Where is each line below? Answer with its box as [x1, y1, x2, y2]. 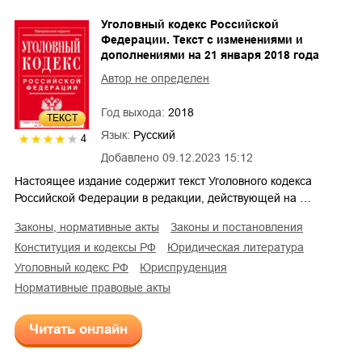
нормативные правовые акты [23, 280, 170, 294]
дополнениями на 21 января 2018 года [101, 48, 319, 61]
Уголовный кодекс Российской [101, 17, 279, 31]
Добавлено [101, 150, 159, 164]
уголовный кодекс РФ [21, 260, 128, 274]
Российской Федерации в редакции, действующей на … [15, 191, 311, 204]
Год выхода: [101, 105, 168, 119]
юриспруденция [151, 260, 227, 274]
